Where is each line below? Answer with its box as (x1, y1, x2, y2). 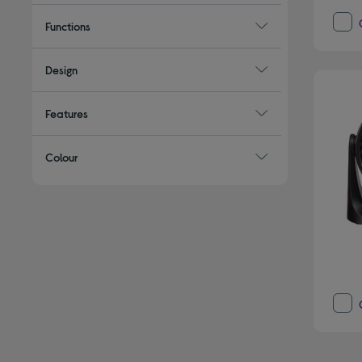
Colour (45, 149, 78, 164)
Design (45, 62, 78, 77)
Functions (45, 19, 91, 33)
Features (45, 106, 89, 120)
